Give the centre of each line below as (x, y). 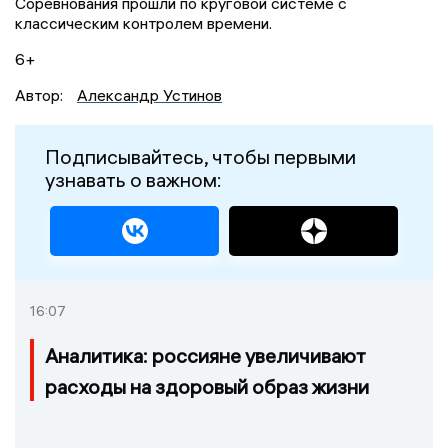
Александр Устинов (149, 94)
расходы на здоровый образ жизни (207, 386)
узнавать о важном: (133, 179)
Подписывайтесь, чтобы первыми (200, 156)
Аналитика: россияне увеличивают (205, 355)
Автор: (41, 94)
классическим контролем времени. (143, 22)
